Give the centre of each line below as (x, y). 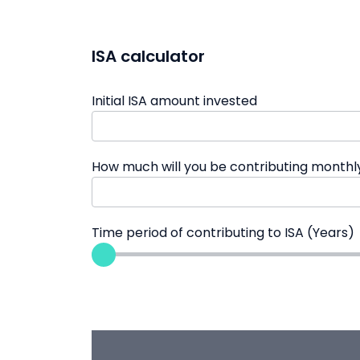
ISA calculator (148, 56)
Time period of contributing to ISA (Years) (223, 233)
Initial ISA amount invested (174, 101)
